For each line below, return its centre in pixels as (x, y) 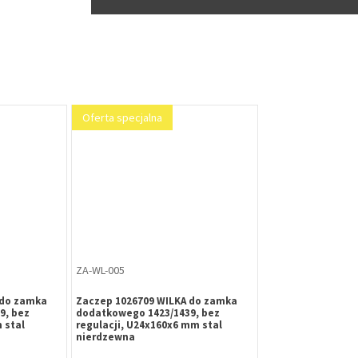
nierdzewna (105, 336)
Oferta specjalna (122, 118)
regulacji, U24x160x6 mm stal (149, 324)
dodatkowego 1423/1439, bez (148, 312)
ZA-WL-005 (100, 270)
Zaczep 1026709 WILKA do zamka (157, 300)
